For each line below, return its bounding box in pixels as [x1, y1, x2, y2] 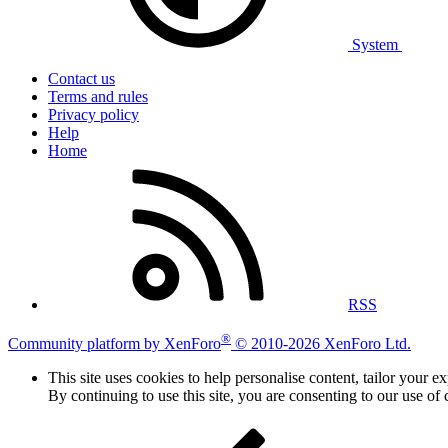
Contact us [48, 70, 115, 88]
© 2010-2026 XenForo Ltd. [235, 334, 411, 352]
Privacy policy [48, 106, 139, 124]
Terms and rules [48, 88, 148, 106]
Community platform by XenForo [8, 334, 221, 352]
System [348, 36, 402, 54]
